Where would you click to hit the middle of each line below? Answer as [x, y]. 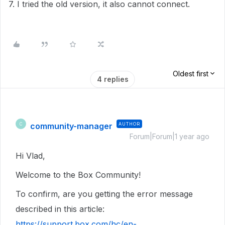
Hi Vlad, [32, 156]
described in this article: [60, 209]
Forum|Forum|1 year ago [170, 136]
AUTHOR [129, 124]
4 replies [113, 79]
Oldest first [191, 74]
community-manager [71, 126]
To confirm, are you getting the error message [104, 194]
